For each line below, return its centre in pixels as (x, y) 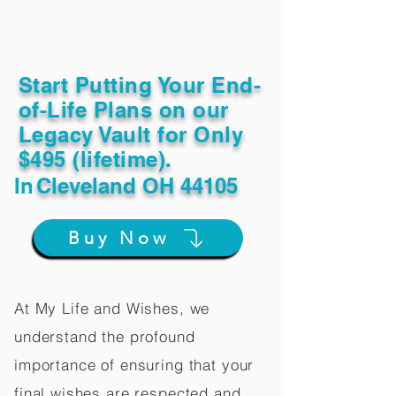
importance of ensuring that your (134, 365)
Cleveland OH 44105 (137, 186)
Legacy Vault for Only (131, 134)
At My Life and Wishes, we (112, 308)
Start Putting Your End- (140, 85)
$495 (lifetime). (95, 159)
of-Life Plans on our (124, 110)
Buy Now (118, 238)
